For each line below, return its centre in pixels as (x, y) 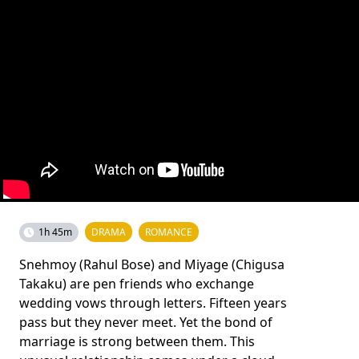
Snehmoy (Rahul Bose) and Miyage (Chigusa (152, 264)
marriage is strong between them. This (137, 341)
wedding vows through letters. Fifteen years (153, 303)
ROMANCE (169, 232)
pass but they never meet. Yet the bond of (146, 322)
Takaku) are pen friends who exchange (137, 283)
